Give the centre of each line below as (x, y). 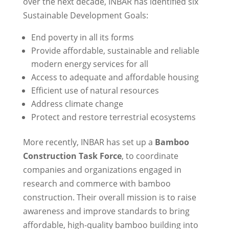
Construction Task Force (72, 156)
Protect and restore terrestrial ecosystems (113, 117)
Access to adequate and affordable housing (115, 77)
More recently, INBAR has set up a (89, 142)
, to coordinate (150, 156)
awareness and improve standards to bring (106, 211)
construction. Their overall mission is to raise (109, 198)
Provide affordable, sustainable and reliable (115, 51)
